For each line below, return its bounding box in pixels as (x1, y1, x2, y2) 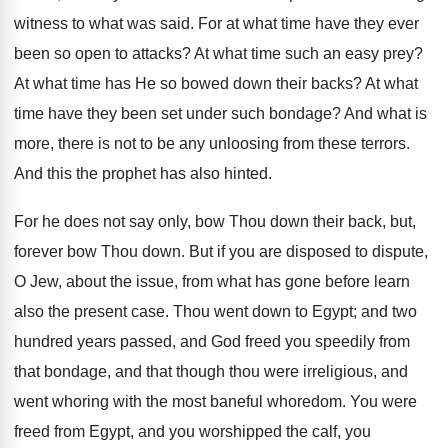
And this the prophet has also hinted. (14, 165, 272, 182)
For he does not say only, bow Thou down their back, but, (14, 213, 416, 230)
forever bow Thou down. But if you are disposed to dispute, (14, 243, 428, 260)
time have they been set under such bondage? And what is (14, 105, 427, 122)
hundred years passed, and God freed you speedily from (14, 333, 410, 350)
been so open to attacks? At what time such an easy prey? (14, 45, 423, 62)
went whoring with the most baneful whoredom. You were (14, 393, 417, 410)
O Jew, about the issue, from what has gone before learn (14, 273, 410, 290)
